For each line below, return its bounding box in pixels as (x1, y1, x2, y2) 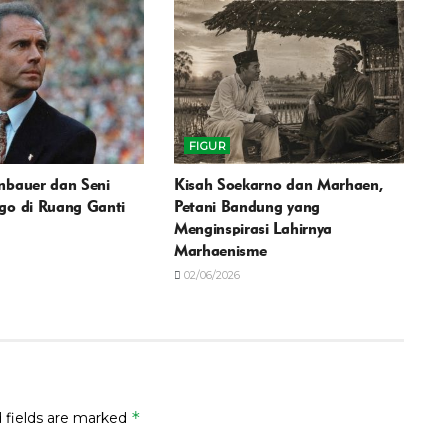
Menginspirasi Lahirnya (173, 218, 332, 238)
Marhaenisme (173, 240, 267, 260)
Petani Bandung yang (173, 196, 320, 216)
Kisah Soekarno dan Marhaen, (173, 174, 384, 194)
